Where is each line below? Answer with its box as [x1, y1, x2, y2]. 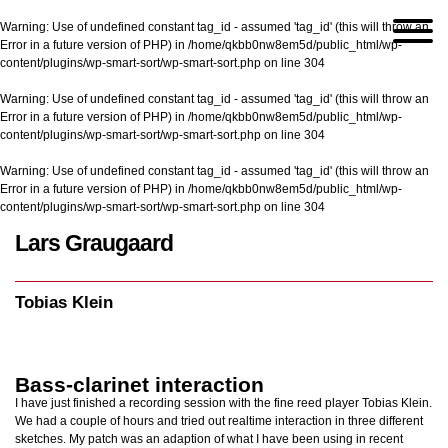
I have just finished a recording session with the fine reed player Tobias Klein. [15, 396, 432, 410]
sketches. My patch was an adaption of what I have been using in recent [15, 432, 403, 446]
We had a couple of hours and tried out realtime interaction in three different [15, 414, 423, 428]
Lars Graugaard [15, 230, 173, 256]
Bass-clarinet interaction [15, 373, 264, 396]
